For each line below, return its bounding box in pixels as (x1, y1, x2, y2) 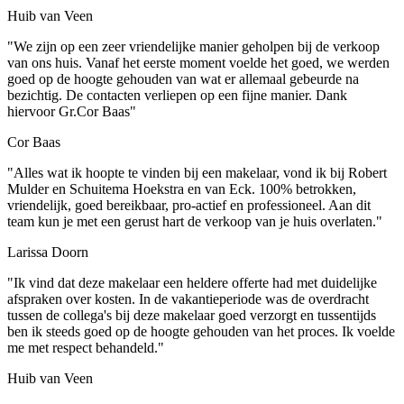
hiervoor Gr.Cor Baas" (7, 104, 136, 120)
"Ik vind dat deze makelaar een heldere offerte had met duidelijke (7, 275, 377, 291)
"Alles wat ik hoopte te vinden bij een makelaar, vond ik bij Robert (7, 165, 387, 181)
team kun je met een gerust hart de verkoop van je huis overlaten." (7, 214, 382, 230)
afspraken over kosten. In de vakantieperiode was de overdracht (7, 291, 369, 308)
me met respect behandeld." (7, 340, 164, 356)
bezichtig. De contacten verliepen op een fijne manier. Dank (7, 87, 347, 104)
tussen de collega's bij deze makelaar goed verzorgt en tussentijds (7, 308, 376, 324)
